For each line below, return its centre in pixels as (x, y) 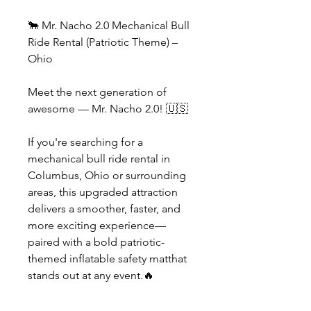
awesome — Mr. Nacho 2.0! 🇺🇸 (108, 109)
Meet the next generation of (97, 92)
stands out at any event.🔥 (91, 275)
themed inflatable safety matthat (107, 259)
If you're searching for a (85, 142)
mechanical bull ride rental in (99, 159)
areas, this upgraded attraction (103, 192)
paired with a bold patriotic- (96, 242)
